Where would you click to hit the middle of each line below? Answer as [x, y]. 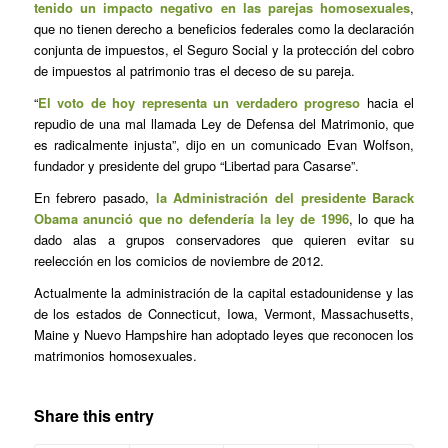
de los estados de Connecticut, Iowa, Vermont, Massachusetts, [224, 314]
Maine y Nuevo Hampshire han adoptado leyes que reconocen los [224, 335]
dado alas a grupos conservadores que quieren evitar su [224, 240]
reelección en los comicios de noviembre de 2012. [178, 261]
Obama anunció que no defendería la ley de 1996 [191, 219]
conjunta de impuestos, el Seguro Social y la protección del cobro [224, 50]
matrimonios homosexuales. [115, 356]
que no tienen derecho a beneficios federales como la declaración [224, 29]
